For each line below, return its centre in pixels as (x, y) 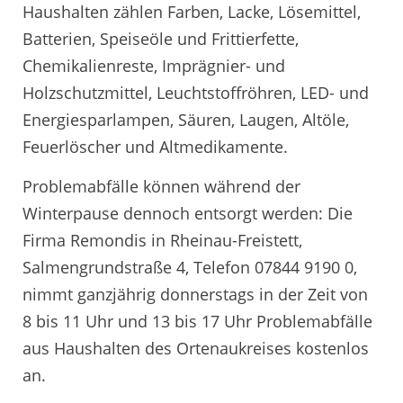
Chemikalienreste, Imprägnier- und (154, 66)
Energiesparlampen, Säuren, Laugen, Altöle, (186, 120)
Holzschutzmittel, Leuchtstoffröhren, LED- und (196, 93)
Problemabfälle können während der (161, 186)
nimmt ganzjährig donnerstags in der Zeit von (195, 294)
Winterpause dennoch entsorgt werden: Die (188, 213)
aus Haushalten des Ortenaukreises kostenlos (196, 348)
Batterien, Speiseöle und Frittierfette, (161, 39)
